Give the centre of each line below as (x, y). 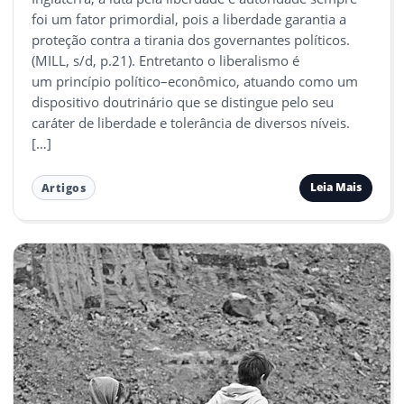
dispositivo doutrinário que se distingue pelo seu (183, 101)
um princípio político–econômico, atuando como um (195, 81)
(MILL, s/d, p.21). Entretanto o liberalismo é (165, 60)
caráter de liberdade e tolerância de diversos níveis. (191, 122)
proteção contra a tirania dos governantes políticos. (191, 39)
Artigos (64, 188)
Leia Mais (335, 188)
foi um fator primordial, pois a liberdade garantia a (189, 18)
